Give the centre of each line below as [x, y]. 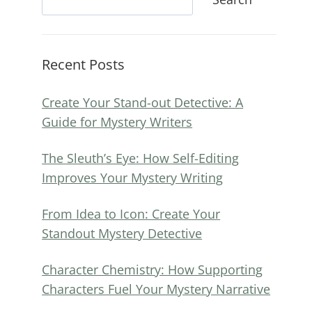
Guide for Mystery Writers [117, 122]
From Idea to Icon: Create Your [131, 213]
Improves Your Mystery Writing [133, 177]
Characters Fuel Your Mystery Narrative [156, 289]
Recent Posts [84, 64]
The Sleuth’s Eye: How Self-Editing [141, 158]
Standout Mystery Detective [122, 233]
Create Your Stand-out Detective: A [143, 102]
